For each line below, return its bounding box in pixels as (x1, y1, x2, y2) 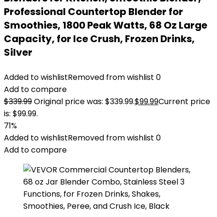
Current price (158, 96, 210, 107)
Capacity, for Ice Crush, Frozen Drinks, (4, 32, 195, 46)
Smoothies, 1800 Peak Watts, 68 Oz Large (4, 18, 207, 32)
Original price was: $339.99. (34, 96, 135, 107)
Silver (4, 46, 32, 59)
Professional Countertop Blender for (4, 5, 183, 18)
